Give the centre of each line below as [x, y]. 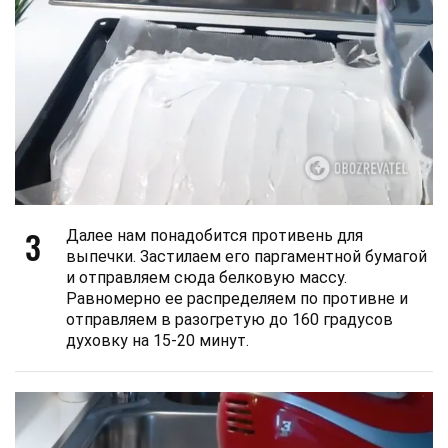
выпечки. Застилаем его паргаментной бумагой [246, 257]
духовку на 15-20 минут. [157, 341]
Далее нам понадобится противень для [214, 236]
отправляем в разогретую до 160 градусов [229, 320]
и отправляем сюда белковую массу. [206, 278]
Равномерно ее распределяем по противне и [237, 299]
